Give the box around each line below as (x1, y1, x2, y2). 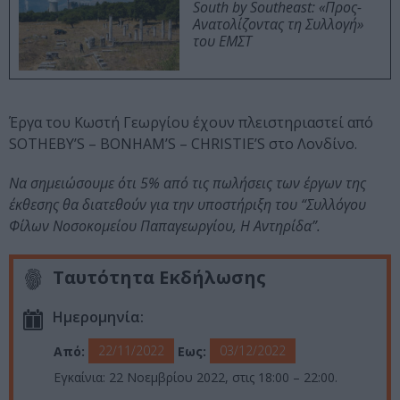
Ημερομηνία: (53, 307, 144, 328)
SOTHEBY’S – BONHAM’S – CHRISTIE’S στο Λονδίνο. (9, 134, 357, 154)
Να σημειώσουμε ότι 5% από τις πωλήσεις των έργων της (9, 173, 366, 194)
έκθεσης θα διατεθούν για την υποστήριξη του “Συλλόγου (9, 195, 366, 215)
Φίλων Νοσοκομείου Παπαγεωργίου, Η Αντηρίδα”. (9, 216, 321, 237)
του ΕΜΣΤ (193, 31, 252, 52)
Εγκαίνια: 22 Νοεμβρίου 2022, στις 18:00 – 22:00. (54, 368, 337, 386)
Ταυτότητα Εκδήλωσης (53, 265, 266, 290)
